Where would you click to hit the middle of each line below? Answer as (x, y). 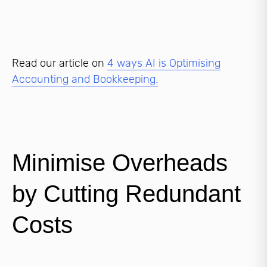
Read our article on (60, 63)
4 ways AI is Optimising (164, 63)
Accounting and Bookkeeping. (85, 80)
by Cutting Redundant (126, 194)
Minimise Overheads (120, 163)
